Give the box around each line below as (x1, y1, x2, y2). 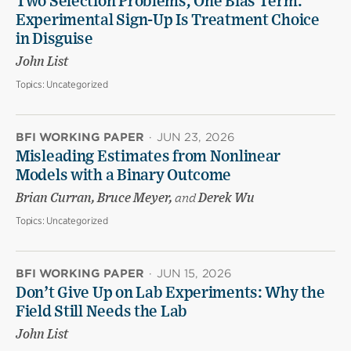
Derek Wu (196, 192, 255, 205)
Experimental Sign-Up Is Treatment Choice (16, 13, 320, 29)
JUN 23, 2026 (157, 131, 235, 144)
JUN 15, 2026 (157, 267, 232, 280)
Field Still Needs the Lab (16, 304, 188, 320)
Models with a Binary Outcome (16, 168, 232, 184)
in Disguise (16, 31, 93, 48)
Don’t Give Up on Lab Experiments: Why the (16, 285, 325, 302)
